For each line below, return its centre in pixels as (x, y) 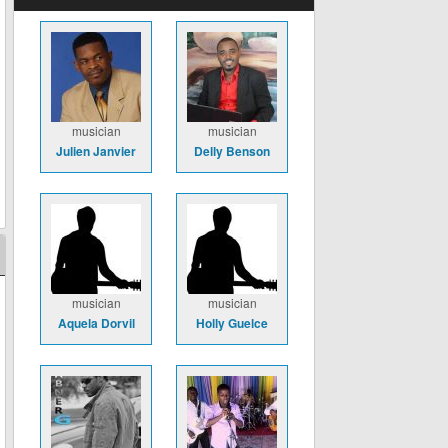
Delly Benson (232, 151)
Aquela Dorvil (96, 323)
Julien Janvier (96, 151)
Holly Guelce (232, 323)
